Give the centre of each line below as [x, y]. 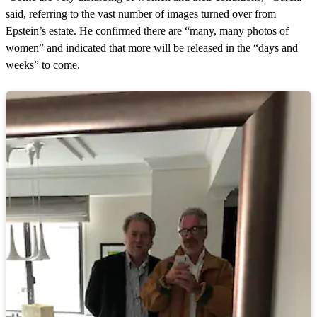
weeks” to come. [43, 65]
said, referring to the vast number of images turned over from [141, 14]
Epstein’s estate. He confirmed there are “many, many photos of [147, 31]
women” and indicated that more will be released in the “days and [152, 48]
